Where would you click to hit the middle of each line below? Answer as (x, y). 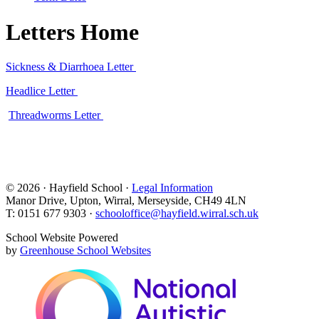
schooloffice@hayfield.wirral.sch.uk (177, 213)
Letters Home (72, 32)
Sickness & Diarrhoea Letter (71, 67)
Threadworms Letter (56, 115)
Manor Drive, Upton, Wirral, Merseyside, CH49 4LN (126, 200)
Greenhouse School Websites (85, 250)
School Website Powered (62, 237)
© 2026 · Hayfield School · (69, 188)
